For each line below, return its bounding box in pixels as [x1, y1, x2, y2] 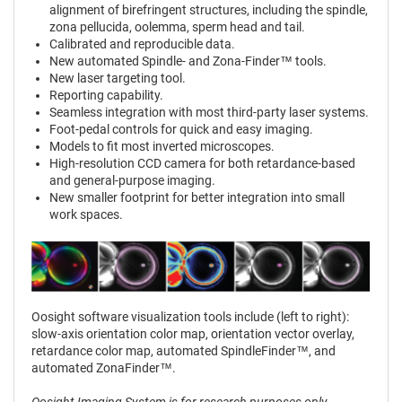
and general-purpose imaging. [48, 173, 215, 188]
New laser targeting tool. [48, 71, 186, 86]
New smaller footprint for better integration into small [48, 190, 345, 205]
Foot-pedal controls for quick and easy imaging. [48, 122, 313, 137]
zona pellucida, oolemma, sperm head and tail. [48, 20, 305, 35]
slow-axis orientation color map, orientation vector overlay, [31, 327, 355, 342]
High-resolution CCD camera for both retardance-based [48, 156, 355, 171]
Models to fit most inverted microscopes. [48, 139, 275, 154]
